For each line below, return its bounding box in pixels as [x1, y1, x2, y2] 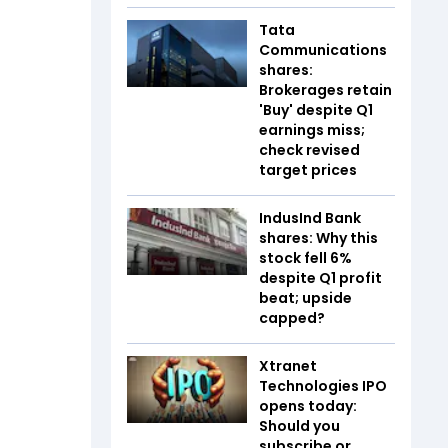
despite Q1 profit [259, 267, 382, 288]
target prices [259, 159, 357, 180]
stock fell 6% [259, 247, 352, 268]
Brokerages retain [259, 79, 392, 100]
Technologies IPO [259, 375, 387, 396]
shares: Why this [259, 227, 378, 248]
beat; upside [259, 287, 352, 308]
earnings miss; [259, 119, 365, 140]
